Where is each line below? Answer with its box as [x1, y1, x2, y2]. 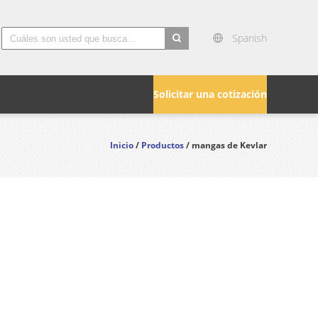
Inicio [110, 139, 133, 151]
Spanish [232, 31, 267, 45]
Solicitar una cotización [153, 87, 267, 101]
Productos [141, 139, 184, 151]
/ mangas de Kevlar [184, 139, 267, 151]
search [165, 51, 197, 65]
